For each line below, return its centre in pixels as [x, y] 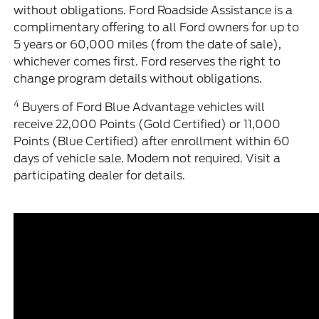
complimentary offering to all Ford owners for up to [157, 27]
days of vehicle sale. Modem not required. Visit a [147, 158]
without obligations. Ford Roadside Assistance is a [153, 10]
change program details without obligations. [138, 78]
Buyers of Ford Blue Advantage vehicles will [142, 107]
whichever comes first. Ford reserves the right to [147, 61]
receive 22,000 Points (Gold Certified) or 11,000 [147, 124]
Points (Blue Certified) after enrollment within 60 [152, 141]
